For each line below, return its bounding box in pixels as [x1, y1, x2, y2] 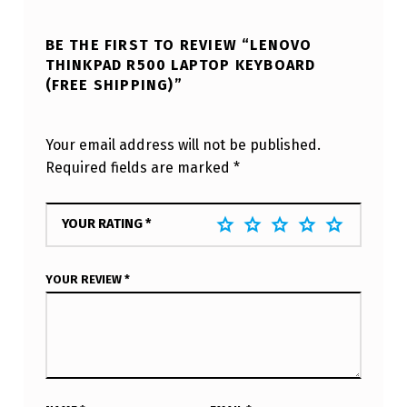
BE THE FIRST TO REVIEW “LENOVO [45, 35, 313, 54]
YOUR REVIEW [45, 273, 124, 287]
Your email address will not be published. [45, 135, 321, 154]
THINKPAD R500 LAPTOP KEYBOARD [45, 55, 316, 74]
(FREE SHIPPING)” [45, 75, 183, 94]
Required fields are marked [45, 158, 233, 176]
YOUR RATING [61, 214, 145, 232]
